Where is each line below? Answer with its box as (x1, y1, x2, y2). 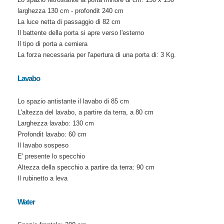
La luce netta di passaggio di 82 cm (17, 18, 120, 26)
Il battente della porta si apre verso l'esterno (17, 29, 144, 37)
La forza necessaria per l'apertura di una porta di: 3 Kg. (17, 51, 176, 59)
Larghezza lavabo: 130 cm (17, 119, 94, 127)
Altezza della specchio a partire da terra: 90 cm (17, 163, 154, 171)
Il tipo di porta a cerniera (17, 40, 87, 48)
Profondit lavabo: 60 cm (17, 130, 86, 138)
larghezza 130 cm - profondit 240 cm (17, 7, 123, 15)
